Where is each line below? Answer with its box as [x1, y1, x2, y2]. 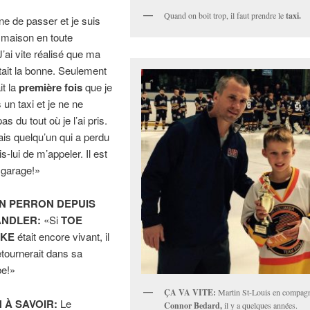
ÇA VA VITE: [164, 286, 217, 298]
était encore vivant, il [15, 229, 110, 244]
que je [82, 79, 112, 94]
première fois [18, 79, 82, 95]
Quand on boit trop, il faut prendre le [164, 10, 286, 21]
